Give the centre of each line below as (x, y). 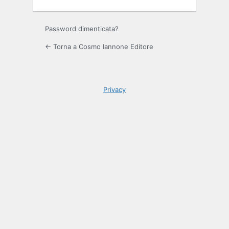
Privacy (114, 89)
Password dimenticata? (82, 28)
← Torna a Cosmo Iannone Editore (99, 46)
